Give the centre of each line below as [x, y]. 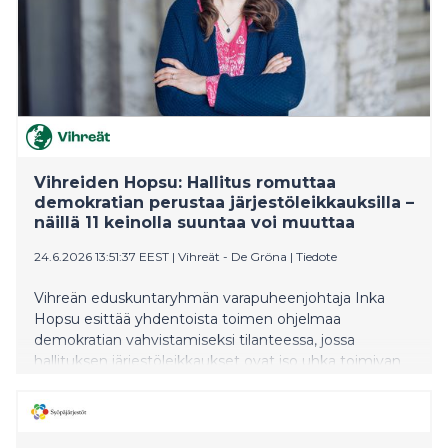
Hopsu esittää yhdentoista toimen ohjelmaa [187, 318]
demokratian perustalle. [115, 381]
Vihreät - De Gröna [232, 256]
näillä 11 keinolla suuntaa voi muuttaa [194, 222]
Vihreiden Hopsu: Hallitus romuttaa [185, 182]
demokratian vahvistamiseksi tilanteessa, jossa [194, 339]
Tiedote [316, 256]
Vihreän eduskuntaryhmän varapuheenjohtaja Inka [209, 297]
